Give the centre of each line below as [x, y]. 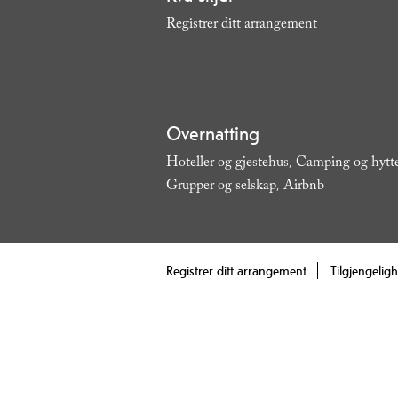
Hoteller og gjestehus [227, 163]
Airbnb [304, 187]
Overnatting [213, 133]
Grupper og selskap [221, 187]
